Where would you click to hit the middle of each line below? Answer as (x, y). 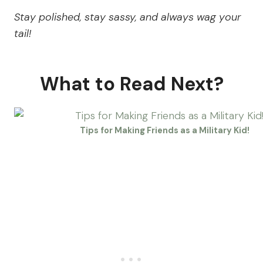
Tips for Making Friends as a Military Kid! (164, 131)
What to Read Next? (131, 84)
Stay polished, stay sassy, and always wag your (128, 17)
